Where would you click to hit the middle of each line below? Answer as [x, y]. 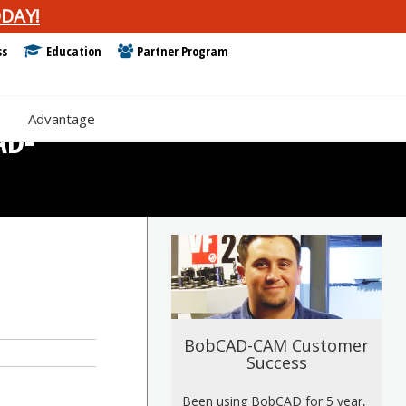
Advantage [62, 119]
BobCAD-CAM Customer [277, 346]
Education [72, 51]
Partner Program [182, 51]
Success [276, 363]
